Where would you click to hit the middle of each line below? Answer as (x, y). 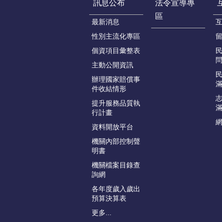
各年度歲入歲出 (116, 189)
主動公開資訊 (112, 65)
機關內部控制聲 (116, 141)
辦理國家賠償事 (116, 80)
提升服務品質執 (116, 103)
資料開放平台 (112, 127)
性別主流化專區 (116, 36)
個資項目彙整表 (116, 51)
